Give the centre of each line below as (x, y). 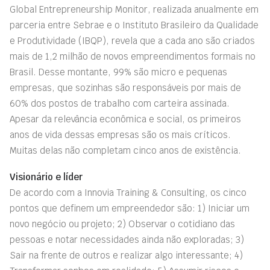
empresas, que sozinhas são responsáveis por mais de (125, 88)
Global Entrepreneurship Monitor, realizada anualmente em (134, 9)
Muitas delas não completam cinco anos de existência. (125, 150)
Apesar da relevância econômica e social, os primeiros (125, 119)
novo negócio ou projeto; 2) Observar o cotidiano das (122, 224)
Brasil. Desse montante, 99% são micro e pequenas (118, 72)
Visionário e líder (46, 177)
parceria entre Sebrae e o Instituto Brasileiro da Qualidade (134, 25)
